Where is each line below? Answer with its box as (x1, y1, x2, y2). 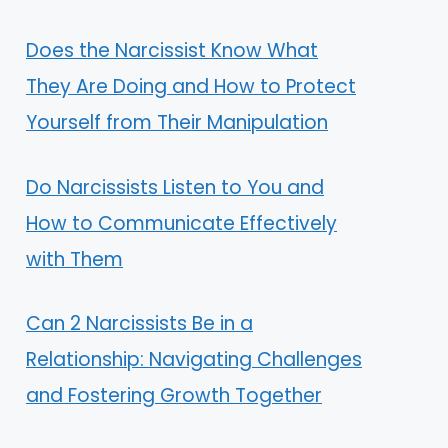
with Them (26, 245, 123, 273)
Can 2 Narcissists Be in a (26, 310, 253, 338)
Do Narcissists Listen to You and (26, 173, 324, 201)
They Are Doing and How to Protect (26, 73, 356, 101)
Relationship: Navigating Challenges (26, 346, 362, 374)
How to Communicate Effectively (26, 209, 337, 237)
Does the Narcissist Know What (26, 37, 318, 65)
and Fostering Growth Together (26, 382, 322, 410)
